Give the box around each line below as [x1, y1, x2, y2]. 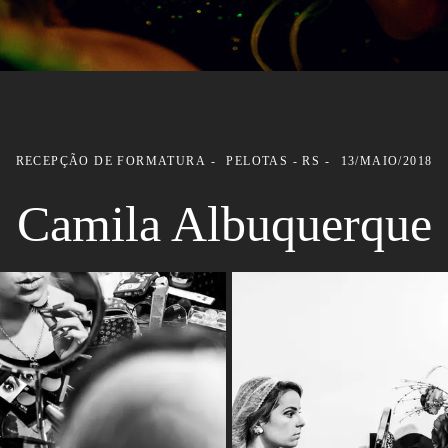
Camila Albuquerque [16, 195, 432, 252]
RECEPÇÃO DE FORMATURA [15, 154, 206, 168]
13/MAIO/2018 [340, 154, 433, 168]
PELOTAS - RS [226, 154, 321, 168]
